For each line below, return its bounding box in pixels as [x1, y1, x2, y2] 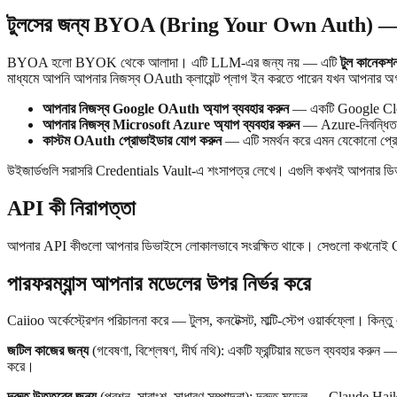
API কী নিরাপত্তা [7, 196, 136, 220]
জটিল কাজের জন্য [7, 343, 89, 359]
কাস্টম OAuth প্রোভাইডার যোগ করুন [43, 132, 222, 148]
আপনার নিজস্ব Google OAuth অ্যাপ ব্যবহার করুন [43, 100, 289, 116]
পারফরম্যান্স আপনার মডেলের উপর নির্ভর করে [7, 271, 311, 295]
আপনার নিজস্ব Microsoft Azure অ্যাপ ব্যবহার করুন [43, 116, 300, 132]
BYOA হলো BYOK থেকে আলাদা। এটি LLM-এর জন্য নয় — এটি [7, 54, 340, 70]
